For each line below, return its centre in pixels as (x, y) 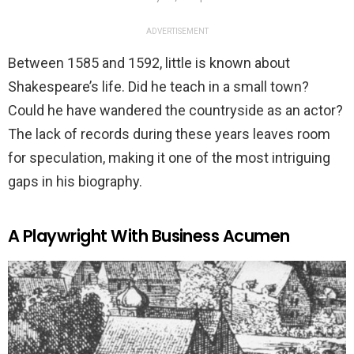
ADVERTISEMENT (177, 32)
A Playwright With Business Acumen (149, 236)
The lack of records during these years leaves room (169, 134)
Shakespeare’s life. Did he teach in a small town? (158, 87)
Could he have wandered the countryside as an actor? (175, 111)
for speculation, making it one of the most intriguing (169, 158)
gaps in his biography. (75, 182)
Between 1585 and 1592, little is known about (149, 63)
